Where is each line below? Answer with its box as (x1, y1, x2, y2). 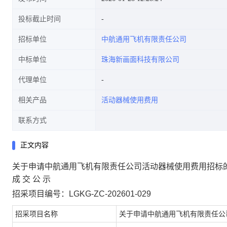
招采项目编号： (12, 190, 69, 198)
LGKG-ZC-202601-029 (69, 190, 151, 198)
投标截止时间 (18, 15, 61, 23)
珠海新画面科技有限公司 (101, 56, 179, 63)
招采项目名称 (15, 210, 58, 218)
